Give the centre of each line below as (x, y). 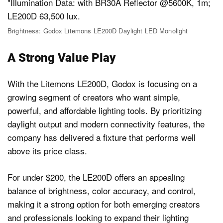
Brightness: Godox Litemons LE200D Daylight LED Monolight (98, 31)
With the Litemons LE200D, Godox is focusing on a (102, 84)
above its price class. (47, 151)
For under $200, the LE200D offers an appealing (96, 177)
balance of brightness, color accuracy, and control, (102, 190)
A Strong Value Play (61, 58)
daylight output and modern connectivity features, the (106, 124)
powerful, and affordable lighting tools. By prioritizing (105, 111)
